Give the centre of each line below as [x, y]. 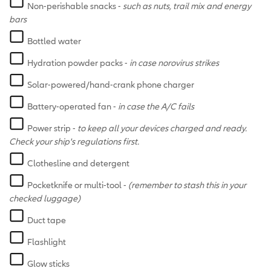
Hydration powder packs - [78, 62]
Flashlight [47, 241]
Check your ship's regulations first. [74, 141]
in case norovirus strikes [174, 62]
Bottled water [54, 41]
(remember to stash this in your [187, 184]
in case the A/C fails [156, 106]
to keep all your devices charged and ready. [162, 128]
